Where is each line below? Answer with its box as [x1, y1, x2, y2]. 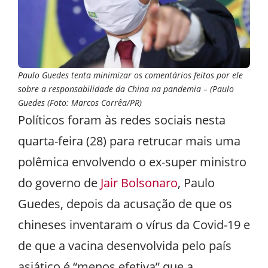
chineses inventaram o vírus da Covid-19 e [18, 217, 250, 233]
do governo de [18, 175, 100, 191]
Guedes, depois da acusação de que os [18, 196, 232, 212]
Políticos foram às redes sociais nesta [18, 112, 226, 128]
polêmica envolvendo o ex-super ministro [18, 154, 246, 170]
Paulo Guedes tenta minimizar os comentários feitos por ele [18, 69, 243, 81]
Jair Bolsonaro [100, 175, 178, 191]
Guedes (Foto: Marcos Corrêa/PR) [18, 97, 142, 108]
